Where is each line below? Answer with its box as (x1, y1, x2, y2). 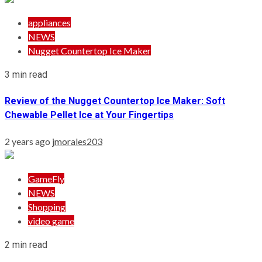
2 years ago (5, 136, 52, 147)
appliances (28, 16, 71, 28)
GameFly (28, 173, 64, 185)
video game (28, 215, 74, 227)
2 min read (5, 239, 47, 251)
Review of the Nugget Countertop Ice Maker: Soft (5, 95, 225, 107)
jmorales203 (52, 136, 102, 147)
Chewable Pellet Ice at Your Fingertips (5, 109, 174, 121)
